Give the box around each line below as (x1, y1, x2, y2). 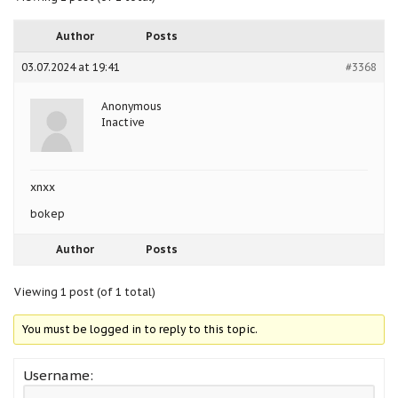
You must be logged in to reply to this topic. (22, 322, 259, 336)
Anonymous (101, 99, 162, 113)
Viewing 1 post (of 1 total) (14, 284, 155, 298)
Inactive (101, 115, 145, 129)
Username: (23, 366, 93, 384)
